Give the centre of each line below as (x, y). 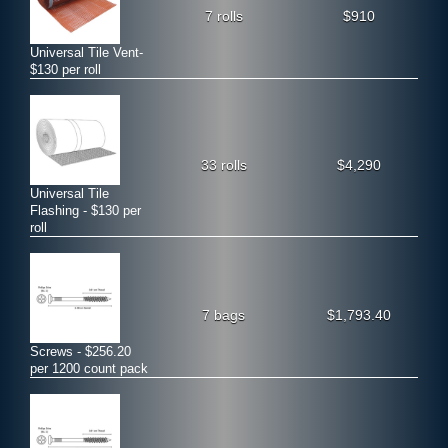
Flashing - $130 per (85, 210)
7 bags (224, 314)
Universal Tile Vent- (86, 52)
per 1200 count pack (89, 368)
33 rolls (223, 165)
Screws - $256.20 (80, 351)
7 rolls (223, 15)
